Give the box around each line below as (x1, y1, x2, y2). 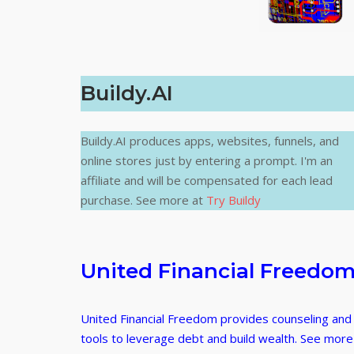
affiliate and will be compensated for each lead (81, 172, 333, 189)
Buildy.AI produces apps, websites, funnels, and (81, 133, 339, 149)
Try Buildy (206, 192, 261, 209)
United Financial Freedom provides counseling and (81, 311, 352, 327)
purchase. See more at (81, 192, 206, 209)
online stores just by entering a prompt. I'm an (81, 153, 333, 169)
